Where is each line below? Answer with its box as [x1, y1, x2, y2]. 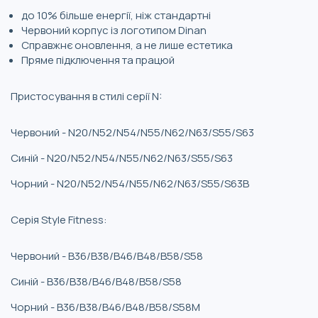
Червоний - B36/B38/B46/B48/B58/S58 [11, 248, 203, 263]
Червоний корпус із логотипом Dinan [21, 22, 207, 38]
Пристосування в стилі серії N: [11, 88, 162, 104]
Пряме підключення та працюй [21, 52, 175, 67]
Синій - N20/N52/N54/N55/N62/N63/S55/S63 [11, 150, 233, 165]
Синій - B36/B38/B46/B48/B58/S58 [11, 273, 182, 289]
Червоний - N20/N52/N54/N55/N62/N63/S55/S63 [11, 124, 254, 140]
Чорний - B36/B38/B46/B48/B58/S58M [11, 299, 200, 314]
